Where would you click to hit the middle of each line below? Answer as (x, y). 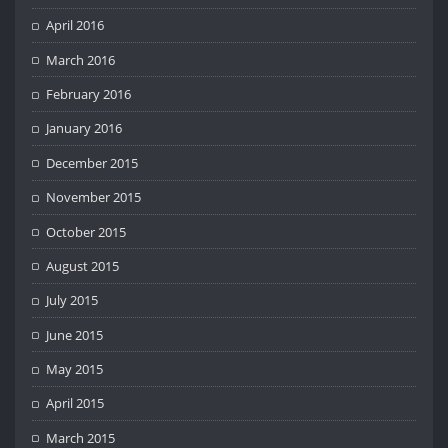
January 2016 (84, 128)
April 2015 (75, 403)
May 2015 (75, 369)
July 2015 (72, 300)
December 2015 (92, 162)
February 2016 (89, 94)
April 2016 (75, 25)
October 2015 (86, 231)
